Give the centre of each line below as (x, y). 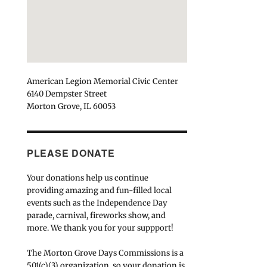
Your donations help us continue (87, 178)
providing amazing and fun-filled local (99, 190)
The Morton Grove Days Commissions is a (105, 253)
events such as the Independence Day (97, 203)
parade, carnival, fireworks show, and (96, 215)
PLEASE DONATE (71, 153)
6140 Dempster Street (66, 94)
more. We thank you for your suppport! (100, 228)
